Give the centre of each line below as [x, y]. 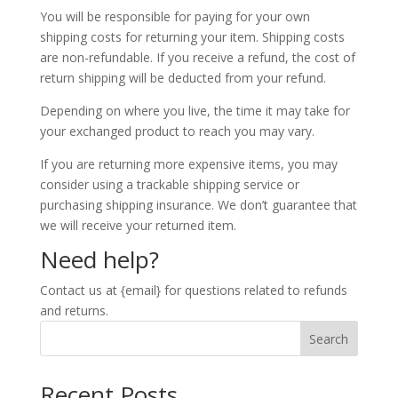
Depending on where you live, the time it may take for [195, 111]
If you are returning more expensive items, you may [188, 164]
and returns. [74, 310]
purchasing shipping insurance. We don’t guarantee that [198, 205]
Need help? [99, 259]
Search [329, 338]
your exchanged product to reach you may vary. [177, 131]
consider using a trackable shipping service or [169, 184]
